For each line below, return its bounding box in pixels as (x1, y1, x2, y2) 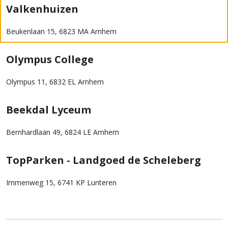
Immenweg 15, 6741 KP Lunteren (6, 178, 117, 187)
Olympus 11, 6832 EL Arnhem (6, 77, 104, 87)
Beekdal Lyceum (6, 103, 91, 117)
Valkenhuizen (6, 2, 78, 16)
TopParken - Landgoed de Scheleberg (6, 153, 201, 167)
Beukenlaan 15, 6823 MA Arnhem (6, 26, 117, 36)
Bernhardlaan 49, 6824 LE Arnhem (6, 127, 119, 137)
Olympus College (6, 52, 94, 66)
